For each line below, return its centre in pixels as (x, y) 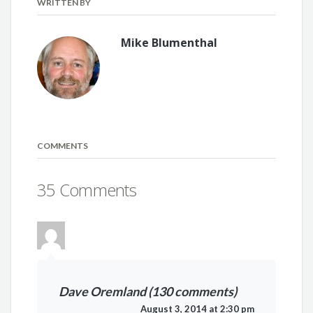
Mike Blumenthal (169, 43)
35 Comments (87, 190)
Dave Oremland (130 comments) (148, 292)
